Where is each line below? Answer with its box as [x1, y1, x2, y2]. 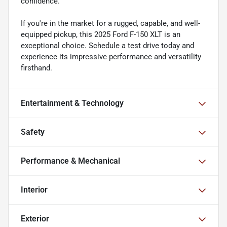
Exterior [21, 214, 49, 224]
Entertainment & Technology [21, 98, 124, 108]
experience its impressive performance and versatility [21, 52, 201, 62]
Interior [21, 185, 48, 195]
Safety [21, 127, 45, 137]
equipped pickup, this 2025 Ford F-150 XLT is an [21, 30, 180, 40]
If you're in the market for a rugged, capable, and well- [21, 19, 200, 28]
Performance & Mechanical [21, 156, 120, 166]
